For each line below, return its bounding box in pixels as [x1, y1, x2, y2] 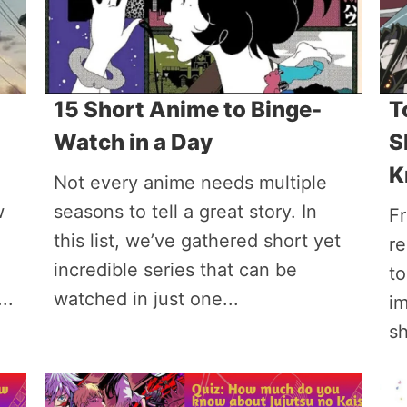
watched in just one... [53, 288, 239, 310]
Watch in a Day [53, 129, 213, 155]
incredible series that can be [53, 259, 297, 281]
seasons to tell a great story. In [53, 201, 317, 223]
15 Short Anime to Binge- [53, 96, 322, 123]
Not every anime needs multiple [53, 172, 327, 194]
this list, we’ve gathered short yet [53, 230, 341, 252]
